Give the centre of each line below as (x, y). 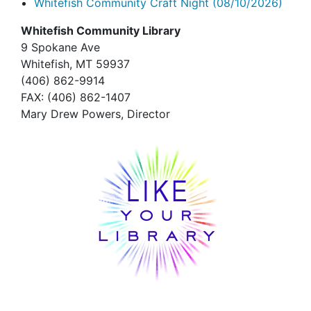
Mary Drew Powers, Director (95, 114)
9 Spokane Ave (60, 48)
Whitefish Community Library (101, 31)
